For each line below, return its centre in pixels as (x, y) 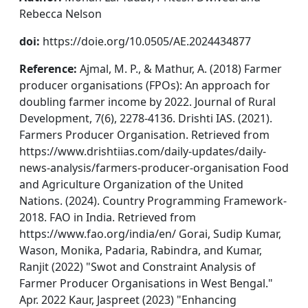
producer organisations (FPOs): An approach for (145, 85)
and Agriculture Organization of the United (131, 184)
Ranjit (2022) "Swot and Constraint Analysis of (137, 266)
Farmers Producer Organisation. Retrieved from (144, 134)
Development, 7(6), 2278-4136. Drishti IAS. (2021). (146, 118)
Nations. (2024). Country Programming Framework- (153, 200)
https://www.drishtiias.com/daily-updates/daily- (143, 151)
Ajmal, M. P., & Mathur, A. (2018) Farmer (179, 68)
